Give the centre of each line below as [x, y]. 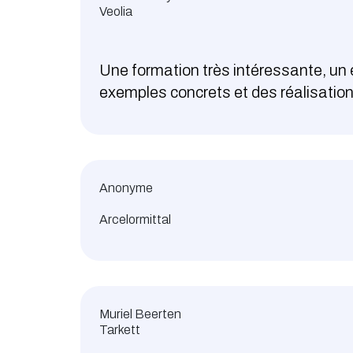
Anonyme [126, 188]
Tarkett [120, 330]
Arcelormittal [135, 220]
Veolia [116, 12]
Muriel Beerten [140, 314]
